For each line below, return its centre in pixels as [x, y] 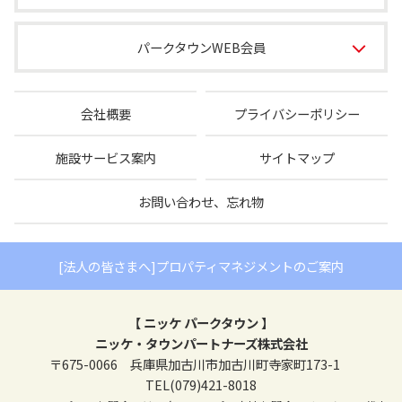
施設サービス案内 [105, 158]
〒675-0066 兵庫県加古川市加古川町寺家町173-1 [201, 364]
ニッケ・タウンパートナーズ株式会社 [201, 344]
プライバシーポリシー [297, 114]
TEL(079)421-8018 [201, 385]
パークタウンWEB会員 [201, 48]
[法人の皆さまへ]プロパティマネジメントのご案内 [201, 267]
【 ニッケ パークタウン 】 [201, 323]
